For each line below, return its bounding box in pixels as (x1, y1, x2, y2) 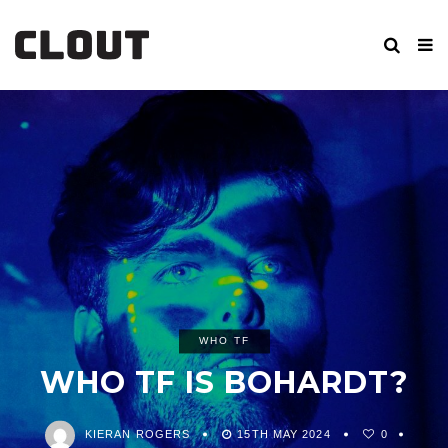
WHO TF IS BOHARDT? (39, 364, 409, 402)
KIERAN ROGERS (84, 428, 191, 441)
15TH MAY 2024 (237, 428, 331, 441)
